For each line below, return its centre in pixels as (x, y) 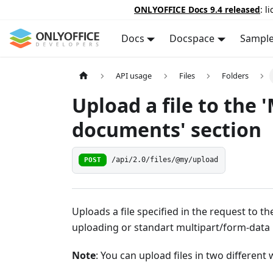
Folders (236, 76)
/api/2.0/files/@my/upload (165, 160)
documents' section (167, 130)
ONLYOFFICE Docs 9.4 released (197, 9)
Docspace (192, 38)
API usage (134, 76)
